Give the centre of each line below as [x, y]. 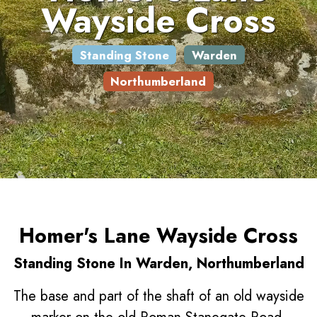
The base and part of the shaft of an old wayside [158, 296]
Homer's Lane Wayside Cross [158, 236]
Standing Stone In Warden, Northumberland [158, 264]
